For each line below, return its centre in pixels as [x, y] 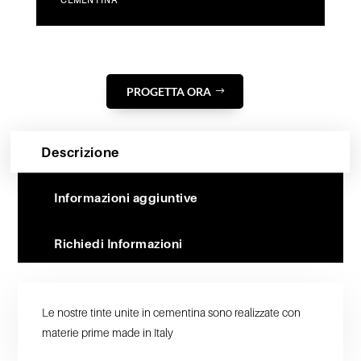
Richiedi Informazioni [118, 244]
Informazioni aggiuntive [126, 198]
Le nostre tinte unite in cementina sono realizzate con [172, 313]
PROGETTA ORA [168, 92]
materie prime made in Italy [108, 333]
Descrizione [81, 152]
